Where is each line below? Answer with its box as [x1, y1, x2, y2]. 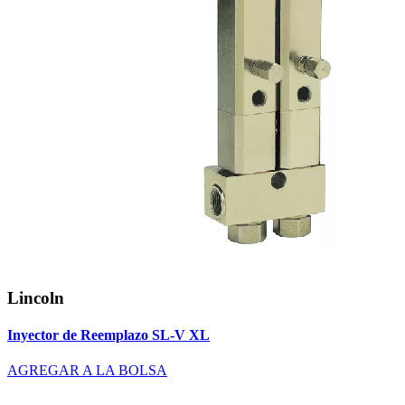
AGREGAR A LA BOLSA [7, 363, 167, 379]
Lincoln [7, 287, 64, 307]
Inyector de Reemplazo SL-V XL [7, 327, 210, 344]
